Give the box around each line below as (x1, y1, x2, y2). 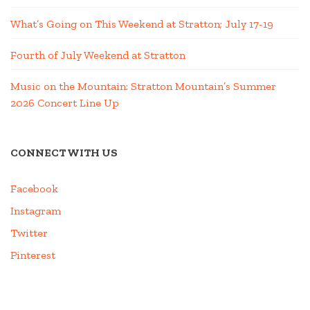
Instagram (10, 204, 61, 218)
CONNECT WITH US (10, 146, 118, 160)
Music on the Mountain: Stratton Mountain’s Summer (10, 80, 276, 93)
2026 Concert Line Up (10, 96, 119, 110)
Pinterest (10, 248, 55, 262)
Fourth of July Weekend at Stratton (10, 48, 185, 62)
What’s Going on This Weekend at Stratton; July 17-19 (10, 17, 273, 31)
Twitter (10, 226, 48, 240)
